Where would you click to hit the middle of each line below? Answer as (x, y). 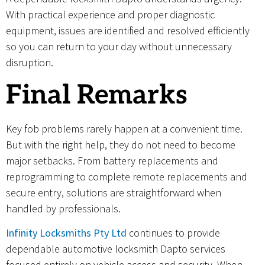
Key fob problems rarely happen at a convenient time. (124, 128)
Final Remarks (97, 95)
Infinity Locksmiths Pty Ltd (66, 232)
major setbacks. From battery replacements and (112, 160)
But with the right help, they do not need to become (121, 144)
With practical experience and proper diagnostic (110, 15)
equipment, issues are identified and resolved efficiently (128, 31)
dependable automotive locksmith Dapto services (116, 248)
